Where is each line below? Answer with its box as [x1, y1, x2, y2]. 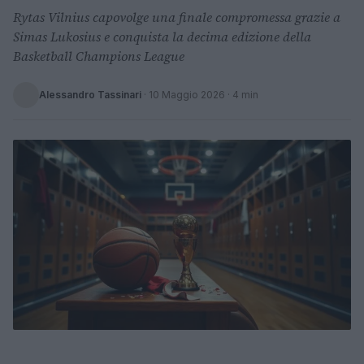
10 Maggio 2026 [149, 89, 225, 101]
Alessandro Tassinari [39, 89, 141, 101]
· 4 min [225, 89, 258, 101]
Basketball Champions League [13, 47, 184, 65]
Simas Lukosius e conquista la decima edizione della [13, 28, 311, 45]
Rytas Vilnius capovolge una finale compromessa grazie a [13, 8, 340, 26]
